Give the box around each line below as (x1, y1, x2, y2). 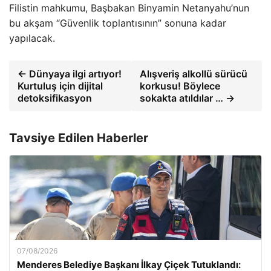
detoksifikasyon (18, 92, 92, 104)
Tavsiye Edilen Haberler (9, 131, 148, 145)
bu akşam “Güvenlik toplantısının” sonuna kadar (9, 17, 226, 29)
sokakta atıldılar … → (140, 92, 235, 104)
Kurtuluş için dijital (18, 80, 103, 92)
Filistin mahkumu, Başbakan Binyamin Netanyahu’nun (9, 2, 249, 14)
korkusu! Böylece (140, 80, 221, 92)
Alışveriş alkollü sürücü (140, 68, 248, 80)
